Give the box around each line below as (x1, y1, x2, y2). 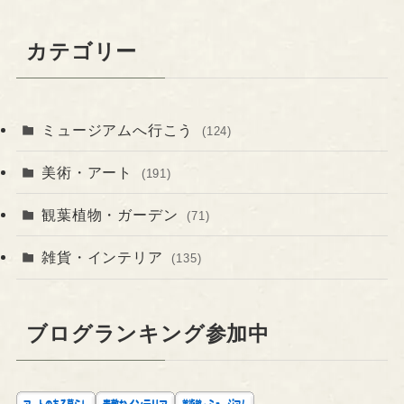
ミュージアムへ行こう (41, 121, 197, 138)
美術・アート (41, 164, 137, 181)
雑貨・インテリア (41, 249, 168, 266)
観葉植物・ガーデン (41, 207, 183, 224)
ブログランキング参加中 (26, 323, 271, 346)
